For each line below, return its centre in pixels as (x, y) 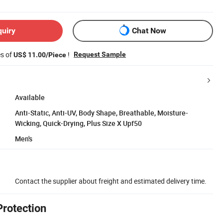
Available (30, 97)
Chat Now (149, 31)
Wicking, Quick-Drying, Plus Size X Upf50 (78, 123)
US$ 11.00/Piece (40, 55)
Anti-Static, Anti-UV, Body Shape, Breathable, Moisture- (102, 112)
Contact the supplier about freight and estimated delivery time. (111, 181)
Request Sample (100, 54)
